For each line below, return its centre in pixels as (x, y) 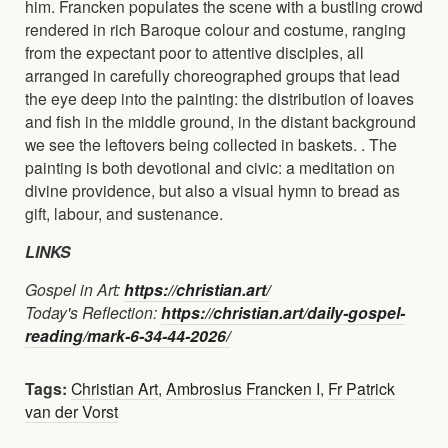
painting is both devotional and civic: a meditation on (210, 166)
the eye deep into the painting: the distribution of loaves (219, 97)
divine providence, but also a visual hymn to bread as (212, 189)
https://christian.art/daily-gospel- (283, 312)
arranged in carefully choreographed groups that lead (212, 74)
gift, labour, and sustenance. (124, 212)
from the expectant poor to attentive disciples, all (194, 51)
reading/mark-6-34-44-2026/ (127, 335)
